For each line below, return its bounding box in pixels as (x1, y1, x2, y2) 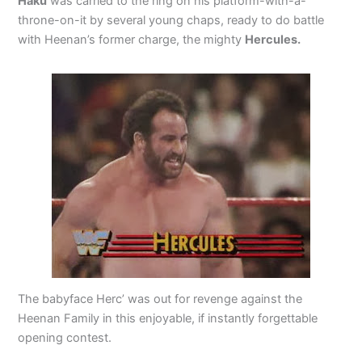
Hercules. (245, 32, 301, 48)
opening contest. (18, 330, 112, 346)
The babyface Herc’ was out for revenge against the (18, 292, 303, 307)
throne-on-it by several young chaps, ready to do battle (18, 13, 325, 28)
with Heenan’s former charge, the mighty (18, 32, 246, 48)
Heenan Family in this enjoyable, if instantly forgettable (18, 311, 318, 326)
